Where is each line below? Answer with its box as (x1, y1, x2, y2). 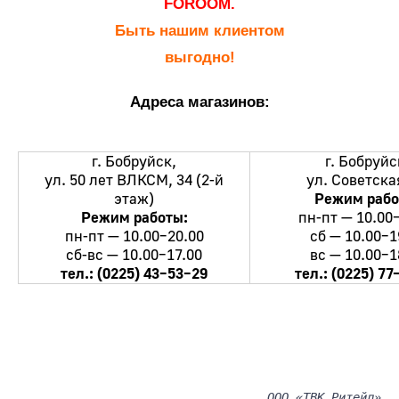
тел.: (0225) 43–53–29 (61, 265, 208, 284)
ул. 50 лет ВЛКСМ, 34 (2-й (45, 171, 224, 191)
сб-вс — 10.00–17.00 (66, 246, 202, 265)
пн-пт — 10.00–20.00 (64, 227, 204, 247)
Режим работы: (80, 208, 188, 228)
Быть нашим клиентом (114, 22, 285, 40)
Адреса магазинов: (129, 94, 270, 111)
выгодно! (164, 49, 235, 67)
